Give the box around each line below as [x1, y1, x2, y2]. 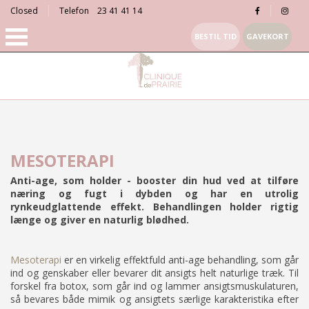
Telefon [59, 5, 89, 17]
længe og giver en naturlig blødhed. [10, 213, 189, 227]
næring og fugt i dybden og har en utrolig [10, 187, 299, 201]
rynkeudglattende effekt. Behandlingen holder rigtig [10, 200, 299, 214]
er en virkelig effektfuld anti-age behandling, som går [61, 253, 299, 267]
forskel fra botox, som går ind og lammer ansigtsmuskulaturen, [10, 279, 299, 293]
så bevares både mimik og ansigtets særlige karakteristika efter [10, 292, 299, 306]
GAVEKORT [246, 31, 289, 41]
